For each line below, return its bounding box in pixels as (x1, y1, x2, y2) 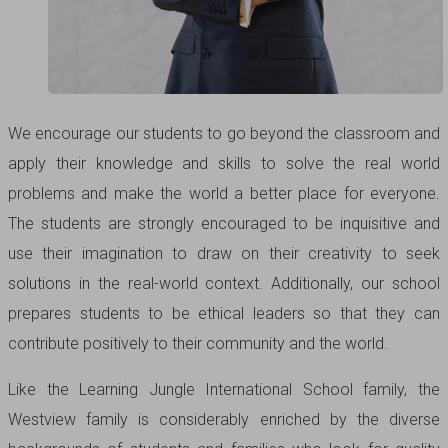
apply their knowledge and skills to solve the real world (8, 153, 440, 173)
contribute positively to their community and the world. (8, 333, 388, 353)
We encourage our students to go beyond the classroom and (8, 123, 440, 143)
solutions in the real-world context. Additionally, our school (8, 273, 440, 293)
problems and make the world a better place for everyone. (8, 183, 440, 203)
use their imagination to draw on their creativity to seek (8, 243, 440, 263)
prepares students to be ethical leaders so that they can (8, 303, 440, 323)
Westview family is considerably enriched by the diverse (8, 409, 440, 429)
